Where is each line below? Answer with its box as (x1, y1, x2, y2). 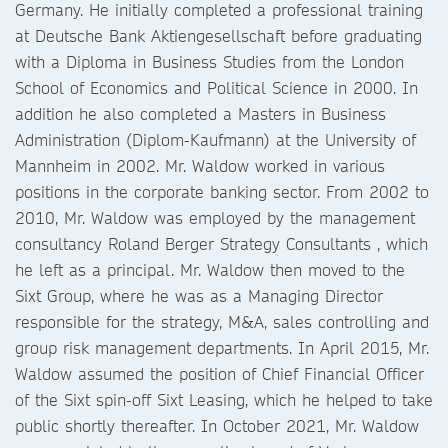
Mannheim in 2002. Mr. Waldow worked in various (15, 155, 385, 176)
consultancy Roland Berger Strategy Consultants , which (15, 233, 428, 254)
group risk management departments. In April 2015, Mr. (15, 337, 429, 358)
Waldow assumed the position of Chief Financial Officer (15, 363, 424, 384)
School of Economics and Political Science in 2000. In (15, 77, 418, 98)
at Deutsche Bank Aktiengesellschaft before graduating (15, 25, 422, 46)
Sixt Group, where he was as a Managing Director (15, 285, 383, 306)
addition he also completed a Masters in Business (15, 103, 386, 124)
